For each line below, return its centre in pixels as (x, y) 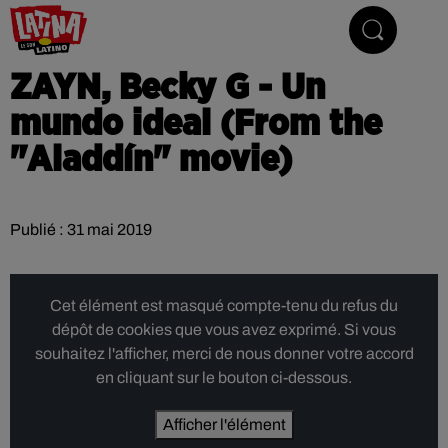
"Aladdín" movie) (151, 160)
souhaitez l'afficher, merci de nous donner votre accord (224, 353)
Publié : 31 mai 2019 (81, 229)
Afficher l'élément (224, 424)
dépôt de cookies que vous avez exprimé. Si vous (224, 329)
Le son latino (245, 29)
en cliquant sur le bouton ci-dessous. (224, 377)
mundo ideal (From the (196, 124)
